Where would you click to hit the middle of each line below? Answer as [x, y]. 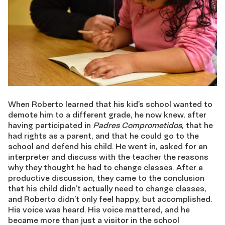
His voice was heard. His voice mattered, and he [99, 210]
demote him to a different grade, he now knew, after [107, 115]
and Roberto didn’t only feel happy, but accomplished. [110, 199]
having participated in [50, 125]
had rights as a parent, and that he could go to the [103, 136]
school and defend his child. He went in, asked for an [108, 146]
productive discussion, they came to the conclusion [106, 178]
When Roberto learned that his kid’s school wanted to [110, 104]
